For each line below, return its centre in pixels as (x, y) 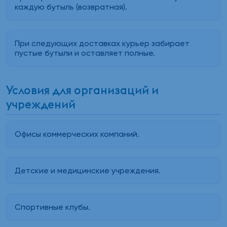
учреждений (41, 105)
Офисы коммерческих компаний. (77, 134)
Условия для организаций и (82, 90)
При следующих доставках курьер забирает (102, 43)
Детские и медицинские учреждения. (88, 171)
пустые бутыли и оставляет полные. (85, 53)
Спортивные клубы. (52, 207)
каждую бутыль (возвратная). (71, 7)
